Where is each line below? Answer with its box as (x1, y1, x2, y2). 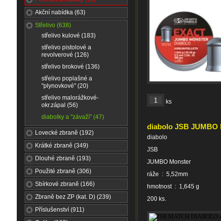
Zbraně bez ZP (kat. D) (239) (35, 193, 111, 200)
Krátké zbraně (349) (35, 142, 88, 149)
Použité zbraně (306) (35, 168, 91, 175)
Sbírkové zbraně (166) (35, 181, 95, 187)
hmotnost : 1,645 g (147, 183, 199, 190)
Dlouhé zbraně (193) (35, 155, 91, 162)
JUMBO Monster (147, 158, 191, 165)
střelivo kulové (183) (41, 32, 96, 39)
